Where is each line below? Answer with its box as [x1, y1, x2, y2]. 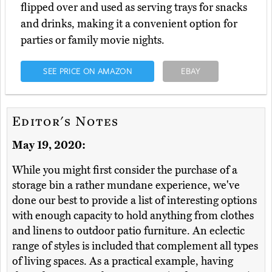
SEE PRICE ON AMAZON [42, 66, 132, 77]
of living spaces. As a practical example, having [12, 254, 233, 268]
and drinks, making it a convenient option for [21, 17, 237, 31]
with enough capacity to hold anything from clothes [12, 209, 254, 223]
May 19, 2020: [12, 138, 86, 152]
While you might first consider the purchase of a [12, 163, 237, 177]
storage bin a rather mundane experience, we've [12, 178, 240, 192]
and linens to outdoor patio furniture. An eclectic [12, 224, 245, 238]
